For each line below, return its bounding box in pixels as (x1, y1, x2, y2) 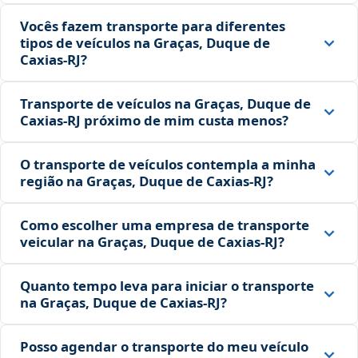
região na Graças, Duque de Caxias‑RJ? (20, 172, 273, 191)
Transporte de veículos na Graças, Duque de (20, 94, 311, 113)
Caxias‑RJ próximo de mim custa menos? (20, 111, 288, 130)
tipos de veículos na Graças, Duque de (20, 34, 270, 53)
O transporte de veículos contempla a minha (20, 155, 316, 174)
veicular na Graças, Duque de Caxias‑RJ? (20, 233, 284, 252)
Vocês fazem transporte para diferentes (20, 17, 285, 36)
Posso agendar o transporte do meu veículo (20, 337, 308, 356)
